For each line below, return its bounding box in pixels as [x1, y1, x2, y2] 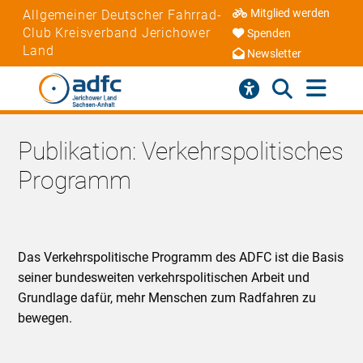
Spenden [247, 27, 292, 41]
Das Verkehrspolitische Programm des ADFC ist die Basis [18, 250, 344, 266]
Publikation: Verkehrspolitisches [18, 137, 344, 166]
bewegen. [18, 310, 73, 327]
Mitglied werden [250, 6, 331, 21]
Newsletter [247, 47, 302, 62]
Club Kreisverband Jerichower [23, 24, 211, 41]
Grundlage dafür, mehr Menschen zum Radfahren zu [18, 290, 317, 306]
